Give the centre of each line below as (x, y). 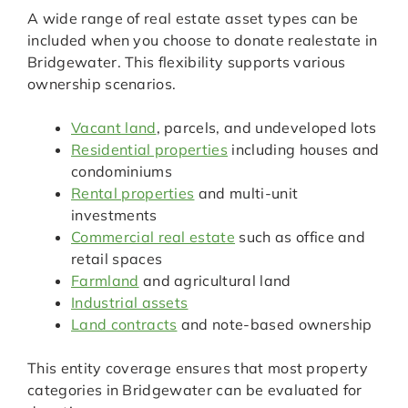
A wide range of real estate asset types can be (193, 19)
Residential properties (150, 150)
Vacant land (114, 128)
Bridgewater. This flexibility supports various (187, 62)
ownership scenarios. (102, 84)
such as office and (301, 237)
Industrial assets (130, 303)
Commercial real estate (153, 237)
